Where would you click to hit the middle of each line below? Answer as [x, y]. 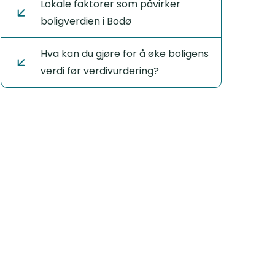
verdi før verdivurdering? [99, 71]
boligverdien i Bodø [86, 21]
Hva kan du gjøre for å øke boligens [124, 54]
